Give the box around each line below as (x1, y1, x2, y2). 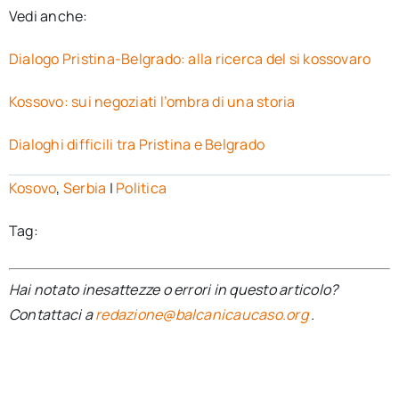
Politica (116, 178, 167, 198)
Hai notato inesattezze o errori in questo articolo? (8, 280, 338, 299)
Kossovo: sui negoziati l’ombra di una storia (8, 92, 296, 111)
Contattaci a (8, 305, 96, 324)
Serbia (62, 178, 107, 198)
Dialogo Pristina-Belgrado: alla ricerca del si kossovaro (8, 49, 371, 69)
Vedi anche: (8, 6, 88, 26)
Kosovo (8, 178, 57, 198)
